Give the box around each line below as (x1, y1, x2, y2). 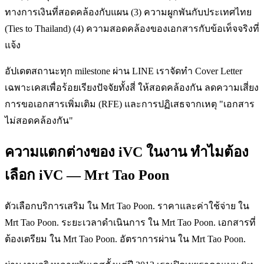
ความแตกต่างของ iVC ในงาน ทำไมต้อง (5, 144, 249, 160)
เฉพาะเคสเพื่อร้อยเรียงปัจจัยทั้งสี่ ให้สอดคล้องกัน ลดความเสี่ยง (5, 82, 259, 93)
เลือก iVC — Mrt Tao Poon (5, 167, 169, 183)
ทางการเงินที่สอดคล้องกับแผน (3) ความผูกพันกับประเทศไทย (5, 6, 252, 17)
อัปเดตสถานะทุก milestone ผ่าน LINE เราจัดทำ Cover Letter (5, 65, 242, 76)
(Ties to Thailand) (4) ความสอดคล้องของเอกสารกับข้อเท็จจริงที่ (5, 23, 259, 34)
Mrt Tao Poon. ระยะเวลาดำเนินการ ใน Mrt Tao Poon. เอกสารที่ (5, 217, 256, 228)
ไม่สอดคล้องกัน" (5, 115, 73, 126)
